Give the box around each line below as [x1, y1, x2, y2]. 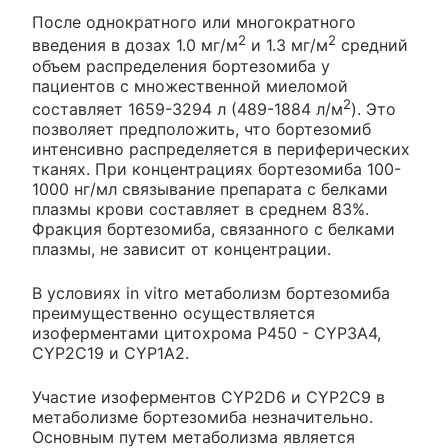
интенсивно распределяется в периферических [32, 139, 410, 160]
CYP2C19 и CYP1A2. [32, 343, 189, 364]
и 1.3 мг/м [246, 35, 328, 56]
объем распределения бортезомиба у [32, 55, 330, 76]
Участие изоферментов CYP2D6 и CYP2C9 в [32, 387, 385, 408]
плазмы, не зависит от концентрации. [32, 239, 331, 260]
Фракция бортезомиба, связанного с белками [32, 219, 395, 240]
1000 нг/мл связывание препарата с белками [32, 179, 388, 200]
